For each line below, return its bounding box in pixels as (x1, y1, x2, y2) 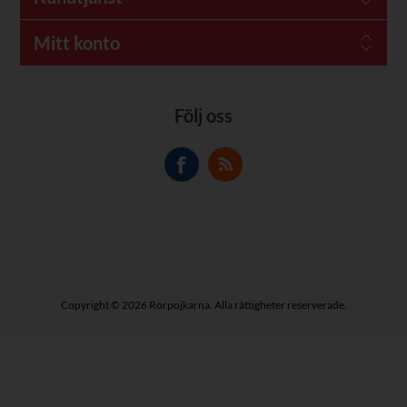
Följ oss (174, 104, 233, 127)
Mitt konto (33, 32, 120, 55)
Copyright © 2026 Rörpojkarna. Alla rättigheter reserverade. (60, 298, 347, 313)
